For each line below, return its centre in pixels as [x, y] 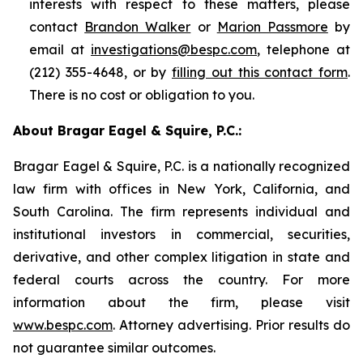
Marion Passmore [272, 27]
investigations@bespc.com [174, 49]
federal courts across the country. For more [181, 280]
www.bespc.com [63, 325]
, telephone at [303, 49]
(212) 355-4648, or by [100, 72]
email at [60, 49]
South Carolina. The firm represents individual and [181, 211]
